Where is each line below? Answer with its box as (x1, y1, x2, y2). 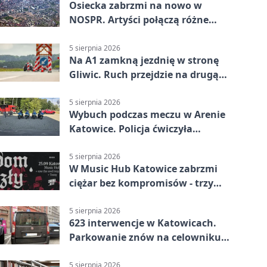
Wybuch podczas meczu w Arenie (69, 107, 225, 121)
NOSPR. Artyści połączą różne (69, 13, 209, 27)
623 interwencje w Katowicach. (69, 216, 216, 230)
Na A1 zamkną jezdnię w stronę (69, 53, 219, 67)
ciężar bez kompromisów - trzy (69, 176, 213, 190)
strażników (69, 245, 123, 259)
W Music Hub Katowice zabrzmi (69, 162, 218, 175)
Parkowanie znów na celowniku (69, 231, 221, 244)
